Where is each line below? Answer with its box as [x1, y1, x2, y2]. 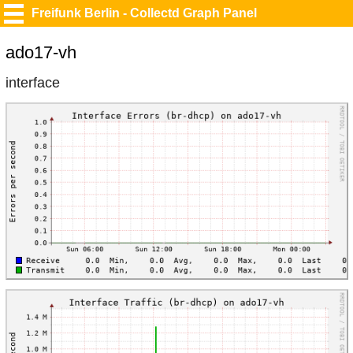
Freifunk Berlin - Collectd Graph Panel [32, 6, 257, 20]
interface [6, 74, 60, 91]
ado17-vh [6, 43, 76, 62]
